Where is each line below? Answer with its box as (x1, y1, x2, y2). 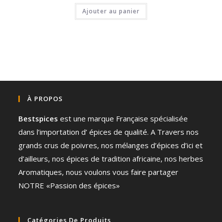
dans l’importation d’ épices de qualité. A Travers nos (18, 126, 199, 137)
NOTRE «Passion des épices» (18, 180, 120, 190)
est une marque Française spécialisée (58, 113, 188, 123)
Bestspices (18, 113, 58, 123)
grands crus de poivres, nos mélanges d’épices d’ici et (18, 140, 203, 150)
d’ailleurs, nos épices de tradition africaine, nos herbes (18, 153, 204, 164)
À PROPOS (27, 94, 63, 103)
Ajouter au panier (82, 7, 140, 16)
